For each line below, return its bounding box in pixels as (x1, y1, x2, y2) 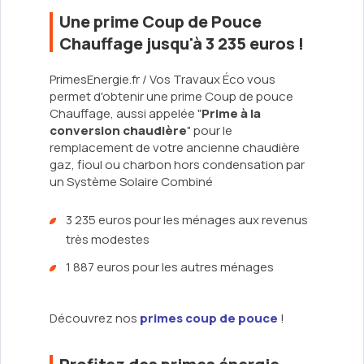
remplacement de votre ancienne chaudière (50, 139, 300, 157)
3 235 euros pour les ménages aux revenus (66, 211, 308, 229)
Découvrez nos (50, 310, 140, 327)
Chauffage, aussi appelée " (50, 105, 201, 123)
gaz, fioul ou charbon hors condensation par (50, 156, 305, 174)
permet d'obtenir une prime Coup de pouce (50, 88, 293, 106)
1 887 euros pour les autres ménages (66, 258, 274, 276)
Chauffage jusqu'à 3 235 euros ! (59, 32, 304, 55)
